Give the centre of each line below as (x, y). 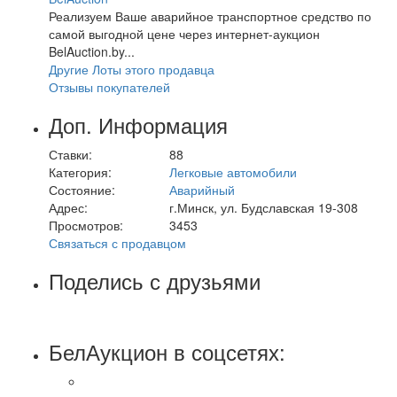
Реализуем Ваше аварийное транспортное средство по (210, 16)
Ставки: (70, 154)
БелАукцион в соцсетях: (167, 351)
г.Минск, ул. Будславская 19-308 (263, 207)
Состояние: (82, 189)
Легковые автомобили (233, 171)
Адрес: (68, 207)
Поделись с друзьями (155, 280)
